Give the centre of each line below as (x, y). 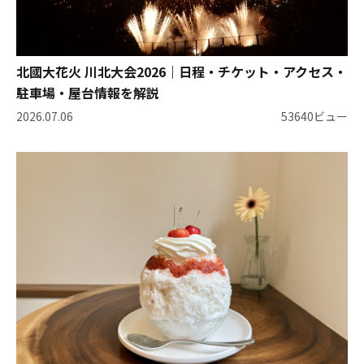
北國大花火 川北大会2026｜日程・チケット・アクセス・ (182, 71)
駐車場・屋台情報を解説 (88, 92)
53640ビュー (314, 117)
